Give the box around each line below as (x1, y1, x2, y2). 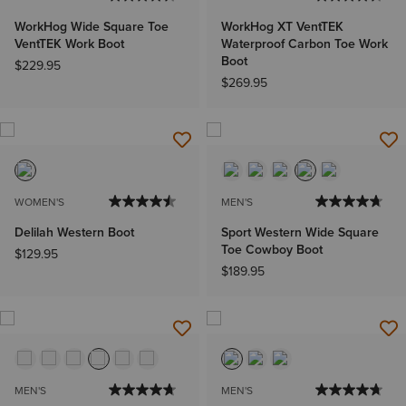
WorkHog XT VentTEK (221, 17, 343, 37)
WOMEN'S (14, 194, 64, 211)
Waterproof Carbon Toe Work (221, 34, 388, 54)
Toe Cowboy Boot (221, 240, 323, 260)
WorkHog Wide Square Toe (14, 17, 169, 37)
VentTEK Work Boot (14, 34, 124, 54)
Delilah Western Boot (14, 223, 134, 243)
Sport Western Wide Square (221, 223, 379, 243)
